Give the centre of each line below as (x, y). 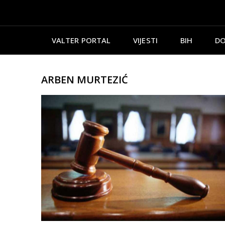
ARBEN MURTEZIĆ (85, 79)
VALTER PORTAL (81, 40)
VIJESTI (145, 40)
